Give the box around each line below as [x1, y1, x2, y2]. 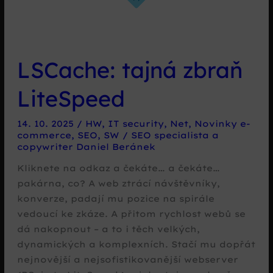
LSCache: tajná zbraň [16, 56, 243, 84]
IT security [107, 118, 164, 129]
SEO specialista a [130, 129, 219, 140]
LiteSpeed [16, 85, 125, 113]
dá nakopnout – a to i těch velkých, [16, 224, 200, 235]
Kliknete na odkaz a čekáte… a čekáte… [16, 163, 220, 174]
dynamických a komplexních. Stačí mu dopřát [16, 239, 255, 250]
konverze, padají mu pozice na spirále [16, 193, 214, 204]
